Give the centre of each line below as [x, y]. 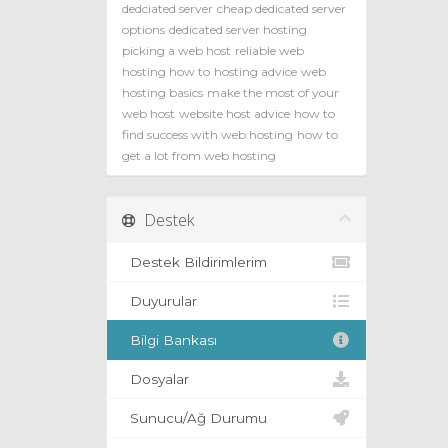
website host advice [234, 114]
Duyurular [159, 301]
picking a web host [176, 51]
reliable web [269, 51]
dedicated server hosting [238, 30]
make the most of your [273, 93]
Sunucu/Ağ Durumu [194, 418]
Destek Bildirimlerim [194, 262]
